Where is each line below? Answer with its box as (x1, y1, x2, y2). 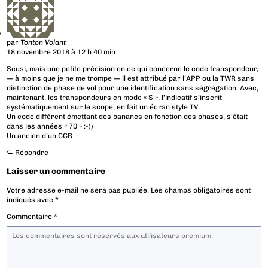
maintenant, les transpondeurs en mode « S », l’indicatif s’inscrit (7, 93, 223, 102)
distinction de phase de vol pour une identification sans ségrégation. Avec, (7, 84, 259, 93)
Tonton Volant (20, 38, 66, 47)
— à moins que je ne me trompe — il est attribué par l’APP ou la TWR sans (7, 74, 255, 83)
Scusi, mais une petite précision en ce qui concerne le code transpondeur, (7, 65, 259, 74)
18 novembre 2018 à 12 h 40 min (7, 48, 116, 57)
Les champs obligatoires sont (151, 186, 251, 195)
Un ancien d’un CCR (7, 132, 73, 141)
